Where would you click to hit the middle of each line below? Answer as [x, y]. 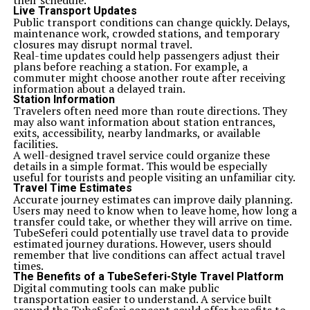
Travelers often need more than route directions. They [150, 111]
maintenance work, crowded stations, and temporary [146, 33]
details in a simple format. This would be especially [140, 166]
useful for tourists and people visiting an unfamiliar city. [154, 177]
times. [28, 266]
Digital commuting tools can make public [116, 288]
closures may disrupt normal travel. [102, 44]
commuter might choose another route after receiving [149, 77]
